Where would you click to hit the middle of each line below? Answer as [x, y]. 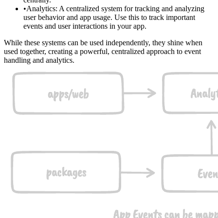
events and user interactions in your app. [85, 26]
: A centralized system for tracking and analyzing [130, 8]
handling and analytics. [39, 60]
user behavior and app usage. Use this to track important [109, 17]
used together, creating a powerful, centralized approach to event [102, 51]
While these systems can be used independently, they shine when [103, 42]
